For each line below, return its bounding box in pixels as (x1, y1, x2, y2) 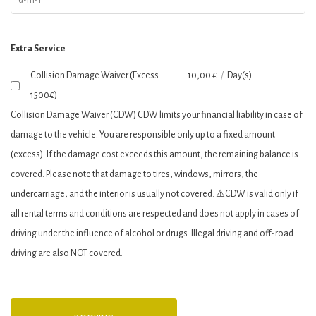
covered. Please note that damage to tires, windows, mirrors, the (11, 169, 258, 179)
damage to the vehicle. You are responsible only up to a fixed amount (11, 130, 275, 140)
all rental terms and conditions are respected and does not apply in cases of (11, 209, 299, 219)
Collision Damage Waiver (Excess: (30, 71, 162, 80)
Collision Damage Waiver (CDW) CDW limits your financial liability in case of (11, 110, 303, 120)
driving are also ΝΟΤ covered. (11, 248, 123, 258)
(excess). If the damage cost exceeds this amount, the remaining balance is (11, 150, 298, 159)
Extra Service (11, 44, 66, 54)
